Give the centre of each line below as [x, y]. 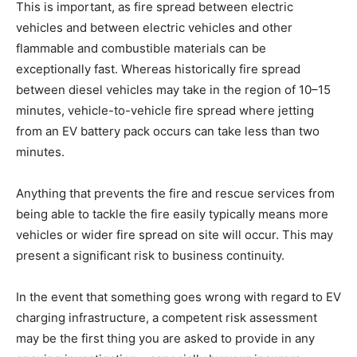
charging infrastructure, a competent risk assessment [167, 318]
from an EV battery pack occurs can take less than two [168, 131]
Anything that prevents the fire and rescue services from [175, 194]
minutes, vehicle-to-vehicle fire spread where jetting [165, 111]
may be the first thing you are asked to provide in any [165, 339]
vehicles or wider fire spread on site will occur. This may [175, 235]
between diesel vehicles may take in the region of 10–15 [173, 90]
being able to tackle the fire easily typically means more [172, 214]
